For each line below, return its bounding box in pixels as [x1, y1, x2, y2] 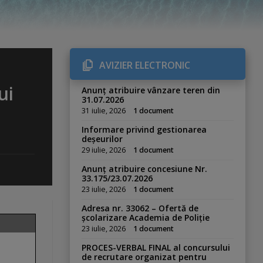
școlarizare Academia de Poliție [82, 212, 210, 223]
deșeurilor [82, 133, 123, 144]
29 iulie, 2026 [82, 145, 126, 155]
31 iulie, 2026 [82, 106, 126, 116]
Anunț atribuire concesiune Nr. [82, 163, 208, 174]
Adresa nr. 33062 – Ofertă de [82, 203, 199, 214]
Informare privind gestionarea [82, 124, 207, 135]
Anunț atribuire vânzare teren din [82, 85, 221, 96]
